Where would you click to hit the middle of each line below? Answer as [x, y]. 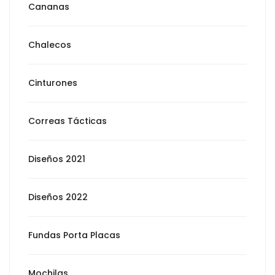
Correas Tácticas [68, 121]
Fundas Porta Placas [74, 235]
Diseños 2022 [58, 197]
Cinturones [53, 83]
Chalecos [50, 45]
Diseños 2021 [57, 159]
